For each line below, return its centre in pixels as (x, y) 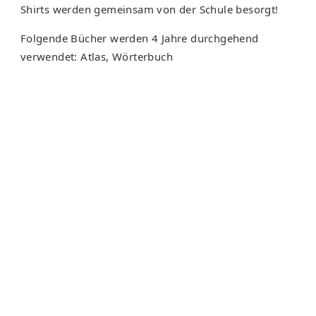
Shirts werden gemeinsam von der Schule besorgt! (149, 10)
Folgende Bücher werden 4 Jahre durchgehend (139, 38)
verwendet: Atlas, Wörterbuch (96, 57)
